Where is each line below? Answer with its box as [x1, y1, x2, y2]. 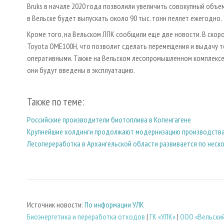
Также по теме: [27, 95, 84, 109]
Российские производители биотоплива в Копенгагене [27, 114, 191, 124]
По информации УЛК [84, 199, 144, 210]
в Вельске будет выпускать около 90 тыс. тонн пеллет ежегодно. [27, 13, 222, 23]
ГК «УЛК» [149, 211, 175, 222]
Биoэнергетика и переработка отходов [27, 211, 145, 222]
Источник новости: [27, 199, 84, 210]
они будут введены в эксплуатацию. [27, 65, 135, 75]
